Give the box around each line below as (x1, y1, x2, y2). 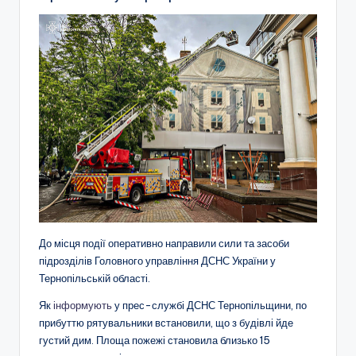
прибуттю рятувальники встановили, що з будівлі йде (39, 316, 293, 330)
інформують (53, 299, 112, 312)
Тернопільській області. (39, 272, 150, 285)
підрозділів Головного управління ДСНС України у (39, 254, 276, 268)
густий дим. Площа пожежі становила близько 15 (39, 334, 270, 347)
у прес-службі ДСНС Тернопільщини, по (112, 299, 307, 312)
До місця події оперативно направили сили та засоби (39, 237, 289, 250)
